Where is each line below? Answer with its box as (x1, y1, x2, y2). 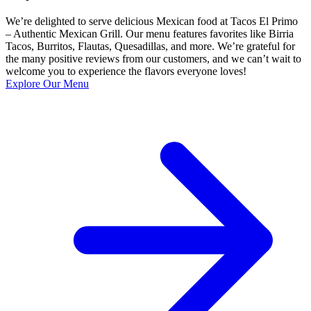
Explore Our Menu (6, 77, 89, 90)
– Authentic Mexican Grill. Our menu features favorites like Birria (6, 27, 294, 40)
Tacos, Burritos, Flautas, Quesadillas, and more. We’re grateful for (6, 40, 295, 52)
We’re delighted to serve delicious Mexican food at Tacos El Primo (6, 15, 298, 27)
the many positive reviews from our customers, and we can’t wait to (6, 52, 301, 65)
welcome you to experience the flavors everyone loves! (6, 65, 246, 77)
